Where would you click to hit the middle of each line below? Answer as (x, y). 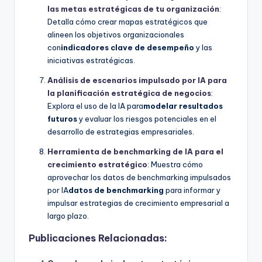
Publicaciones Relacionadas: (98, 238)
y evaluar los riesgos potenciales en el (147, 119)
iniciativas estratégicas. (91, 61)
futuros (62, 119)
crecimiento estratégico (97, 165)
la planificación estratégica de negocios (129, 93)
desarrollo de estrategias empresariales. (121, 132)
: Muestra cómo (175, 165)
